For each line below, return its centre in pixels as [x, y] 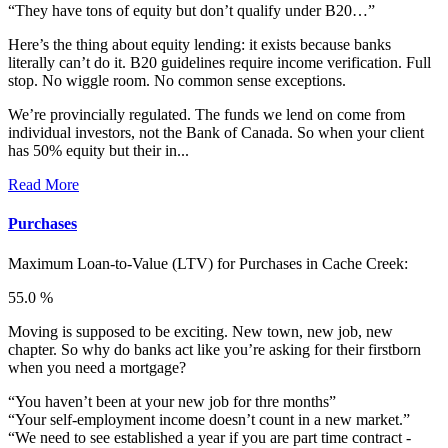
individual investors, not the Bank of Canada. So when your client [216, 133]
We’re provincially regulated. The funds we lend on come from [206, 115]
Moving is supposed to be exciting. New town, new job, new [200, 331]
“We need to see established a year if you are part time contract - [209, 437]
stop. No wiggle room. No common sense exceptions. [177, 81]
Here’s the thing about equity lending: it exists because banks [199, 45]
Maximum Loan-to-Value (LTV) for [123, 263]
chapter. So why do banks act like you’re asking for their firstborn [214, 349]
